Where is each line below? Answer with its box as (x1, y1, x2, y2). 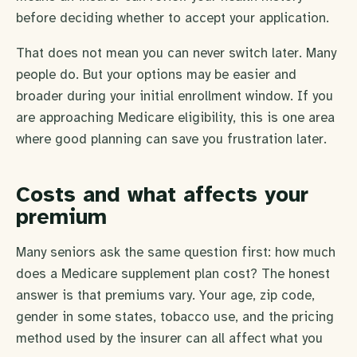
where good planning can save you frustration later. (16, 131, 327, 148)
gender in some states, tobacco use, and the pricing (16, 308, 334, 325)
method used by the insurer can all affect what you (16, 329, 323, 347)
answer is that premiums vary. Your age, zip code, (16, 286, 315, 304)
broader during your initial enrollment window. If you (16, 88, 333, 105)
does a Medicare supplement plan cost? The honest (16, 265, 330, 282)
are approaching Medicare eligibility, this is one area (16, 109, 335, 127)
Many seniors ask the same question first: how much (16, 243, 335, 261)
